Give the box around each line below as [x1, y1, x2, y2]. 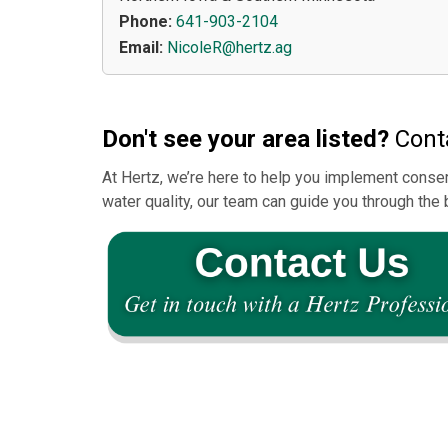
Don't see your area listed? [102, 125, 389, 154]
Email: [119, 38, 163, 58]
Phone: [119, 12, 172, 32]
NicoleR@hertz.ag [167, 38, 292, 58]
